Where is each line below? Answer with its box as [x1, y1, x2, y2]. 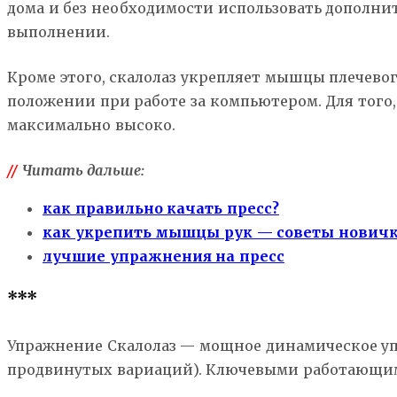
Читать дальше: [18, 161, 145, 180]
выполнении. [7, 23, 110, 42]
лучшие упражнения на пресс [43, 247, 284, 266]
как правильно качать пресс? [43, 199, 279, 218]
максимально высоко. [7, 116, 175, 135]
